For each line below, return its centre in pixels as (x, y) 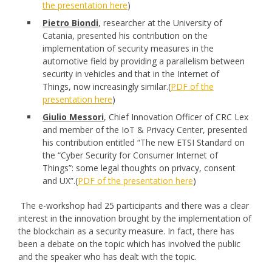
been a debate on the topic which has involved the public (129, 243)
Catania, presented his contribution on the (125, 35)
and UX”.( (60, 180)
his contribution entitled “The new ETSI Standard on (144, 142)
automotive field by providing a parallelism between (144, 61)
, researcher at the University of (160, 22)
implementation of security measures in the (128, 48)
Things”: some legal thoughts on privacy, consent (139, 168)
